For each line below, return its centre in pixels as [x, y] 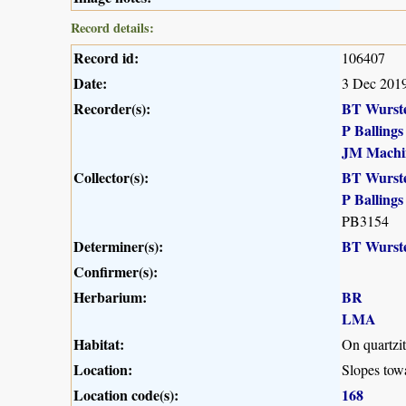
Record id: [106, 58]
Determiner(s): [118, 246]
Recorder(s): [112, 109]
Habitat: [99, 344]
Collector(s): [111, 178]
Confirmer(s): [116, 272]
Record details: [112, 28]
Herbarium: [110, 297]
